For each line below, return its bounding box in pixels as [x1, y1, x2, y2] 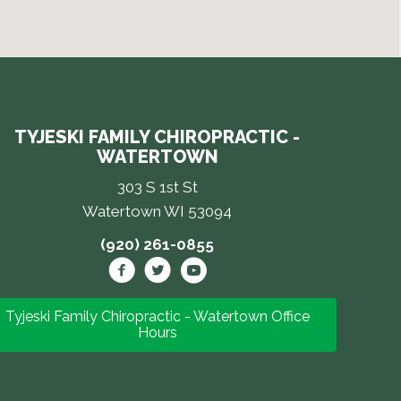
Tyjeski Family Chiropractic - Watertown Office [4, 307, 310, 325]
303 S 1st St [116, 177, 198, 196]
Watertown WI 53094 [82, 201, 233, 220]
